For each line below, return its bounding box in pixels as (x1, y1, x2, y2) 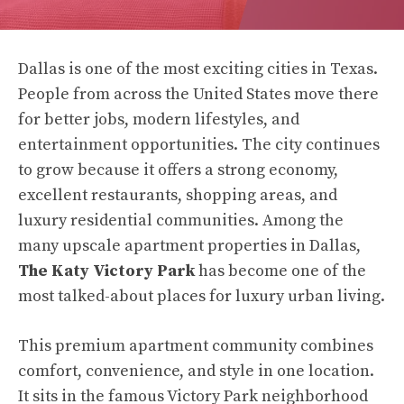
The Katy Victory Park (18, 261, 195, 281)
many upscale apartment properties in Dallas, (18, 235, 361, 256)
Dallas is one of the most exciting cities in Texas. (18, 59, 378, 79)
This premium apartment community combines (18, 335, 373, 356)
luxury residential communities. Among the (18, 210, 344, 231)
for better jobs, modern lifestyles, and (18, 109, 299, 130)
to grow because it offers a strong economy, (18, 160, 338, 180)
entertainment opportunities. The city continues (18, 134, 380, 155)
